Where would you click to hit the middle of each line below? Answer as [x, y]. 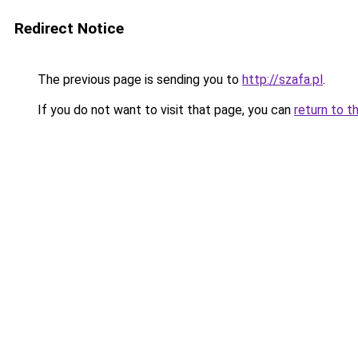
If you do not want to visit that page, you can [164, 110]
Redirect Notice [69, 28]
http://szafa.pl [282, 80]
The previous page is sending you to [138, 80]
